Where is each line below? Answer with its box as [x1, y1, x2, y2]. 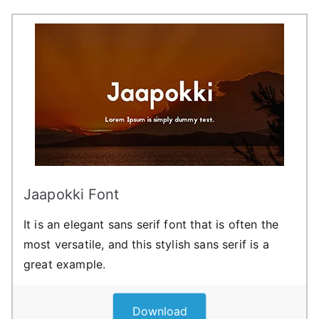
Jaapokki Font [23, 185, 120, 203]
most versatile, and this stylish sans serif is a [23, 236, 269, 251]
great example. [23, 256, 106, 271]
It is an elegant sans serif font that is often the [23, 216, 279, 231]
